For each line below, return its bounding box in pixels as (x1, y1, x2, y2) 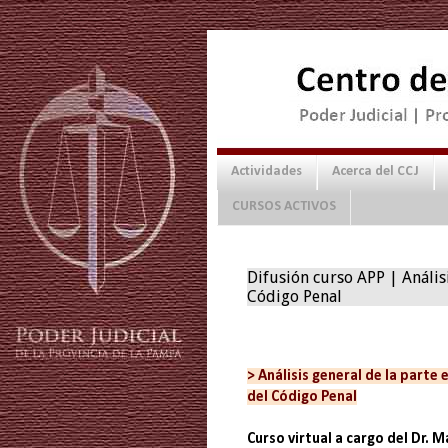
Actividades (231, 164, 302, 180)
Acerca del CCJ (332, 164, 419, 180)
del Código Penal (247, 389, 357, 406)
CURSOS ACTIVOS (232, 199, 336, 215)
